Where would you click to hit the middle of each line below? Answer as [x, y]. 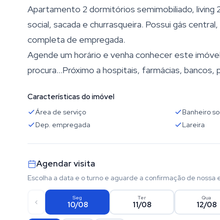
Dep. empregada [63, 125]
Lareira [193, 125]
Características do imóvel [71, 97]
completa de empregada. [76, 40]
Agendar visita [66, 164]
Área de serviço [61, 112]
